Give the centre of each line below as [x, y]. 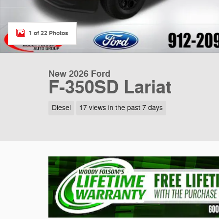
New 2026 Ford [79, 74]
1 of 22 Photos [49, 33]
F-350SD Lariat [110, 88]
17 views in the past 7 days [121, 108]
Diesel [61, 108]
